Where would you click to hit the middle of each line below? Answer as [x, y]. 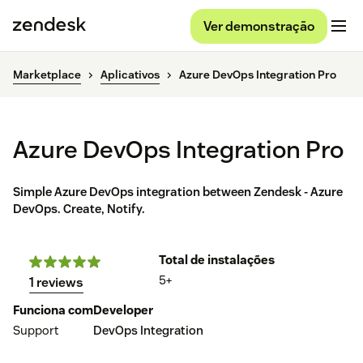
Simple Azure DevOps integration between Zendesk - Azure [178, 192]
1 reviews [56, 283]
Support [36, 331]
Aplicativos [130, 75]
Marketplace [47, 75]
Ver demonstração [259, 26]
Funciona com [53, 310]
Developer [123, 310]
